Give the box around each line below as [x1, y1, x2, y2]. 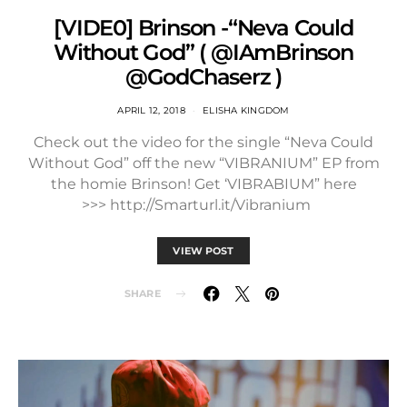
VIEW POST [173, 243, 234, 257]
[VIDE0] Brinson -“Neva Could [54, 14, 353, 41]
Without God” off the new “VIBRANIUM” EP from [27, 154, 380, 172]
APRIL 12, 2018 [117, 104, 185, 116]
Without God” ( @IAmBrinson [54, 38, 353, 65]
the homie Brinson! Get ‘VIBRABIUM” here [50, 174, 357, 193]
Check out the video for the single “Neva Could [34, 133, 373, 151]
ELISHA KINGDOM [203, 104, 290, 116]
